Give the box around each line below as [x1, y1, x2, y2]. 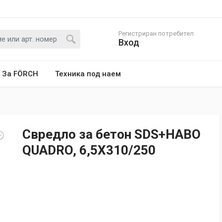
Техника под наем [55, 69, 121, 78]
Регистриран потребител [118, 30, 194, 37]
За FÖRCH [2, 69, 38, 78]
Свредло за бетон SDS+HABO [22, 127, 201, 142]
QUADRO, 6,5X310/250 [22, 143, 156, 158]
